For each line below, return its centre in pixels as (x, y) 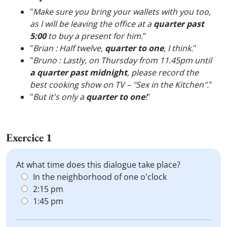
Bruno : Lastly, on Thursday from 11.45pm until (122, 60)
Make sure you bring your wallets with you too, (122, 12)
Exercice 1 (29, 138)
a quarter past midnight (79, 72)
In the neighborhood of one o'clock (100, 177)
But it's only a (60, 97)
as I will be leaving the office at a (92, 24)
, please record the (163, 72)
